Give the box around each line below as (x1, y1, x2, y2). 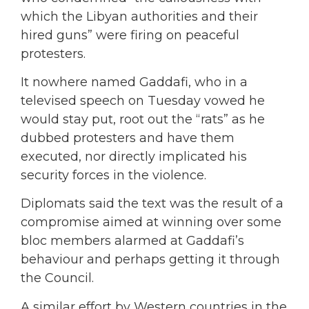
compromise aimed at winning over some (21, 215, 281, 230)
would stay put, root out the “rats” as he (21, 112, 265, 128)
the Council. (21, 270, 94, 286)
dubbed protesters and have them (21, 130, 235, 146)
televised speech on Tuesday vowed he (21, 93, 265, 109)
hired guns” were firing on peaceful (21, 27, 239, 43)
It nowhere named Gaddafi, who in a (21, 74, 248, 90)
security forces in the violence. (21, 168, 206, 183)
